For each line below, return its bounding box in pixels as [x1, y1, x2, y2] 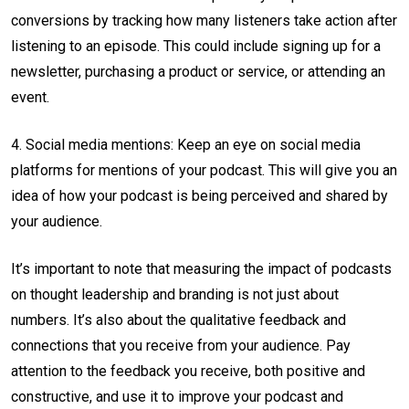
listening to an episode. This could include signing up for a [11, 37, 381, 56]
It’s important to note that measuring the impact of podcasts [11, 260, 392, 278]
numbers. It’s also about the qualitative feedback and [11, 311, 346, 330]
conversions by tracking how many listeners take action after [11, 12, 397, 30]
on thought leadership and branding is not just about [11, 286, 339, 304]
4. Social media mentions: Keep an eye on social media [11, 136, 361, 154]
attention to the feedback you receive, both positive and [11, 362, 365, 381]
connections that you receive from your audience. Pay [11, 337, 351, 355]
